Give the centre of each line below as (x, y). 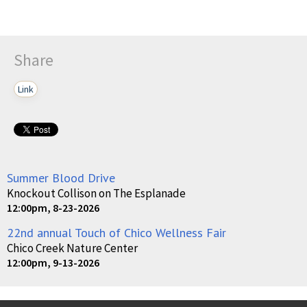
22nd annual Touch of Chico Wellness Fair (116, 233)
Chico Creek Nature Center (72, 248)
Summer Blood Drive (61, 178)
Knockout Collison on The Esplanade (96, 194)
